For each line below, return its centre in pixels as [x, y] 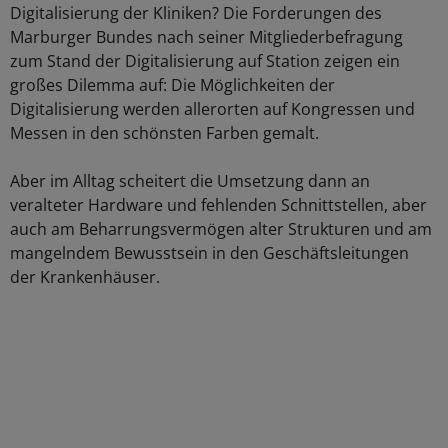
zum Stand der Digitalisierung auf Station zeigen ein [205, 61]
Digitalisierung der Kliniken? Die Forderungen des [196, 13]
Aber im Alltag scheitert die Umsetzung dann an [190, 181]
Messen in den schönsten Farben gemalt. [164, 133]
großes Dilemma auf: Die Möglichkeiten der [172, 85]
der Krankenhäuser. [85, 277]
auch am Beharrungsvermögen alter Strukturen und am [221, 229]
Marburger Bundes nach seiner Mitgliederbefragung [206, 37]
